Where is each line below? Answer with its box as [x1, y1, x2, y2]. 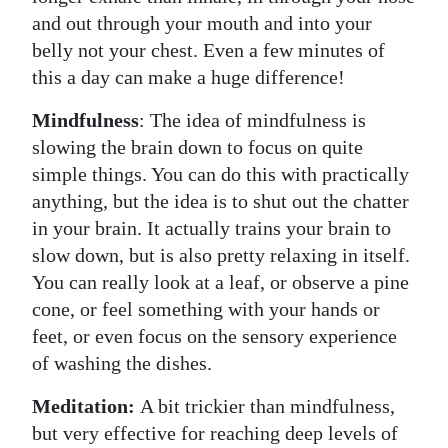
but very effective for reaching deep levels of [32, 421, 398, 444]
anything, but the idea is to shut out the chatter [32, 189, 409, 212]
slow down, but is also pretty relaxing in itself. [32, 243, 410, 266]
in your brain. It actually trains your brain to [32, 216, 391, 239]
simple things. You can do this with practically [32, 162, 409, 185]
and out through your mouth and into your [32, 11, 372, 34]
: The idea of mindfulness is [139, 108, 366, 131]
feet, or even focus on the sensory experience [32, 324, 397, 347]
